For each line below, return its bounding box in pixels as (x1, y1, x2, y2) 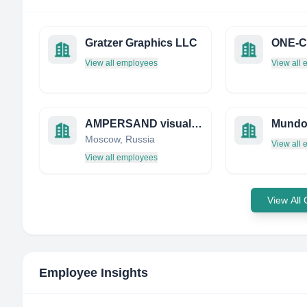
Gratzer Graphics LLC (85, 37, 197, 49)
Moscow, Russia (85, 134, 155, 145)
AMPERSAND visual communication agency (191, 118, 202, 130)
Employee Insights (39, 266, 148, 280)
